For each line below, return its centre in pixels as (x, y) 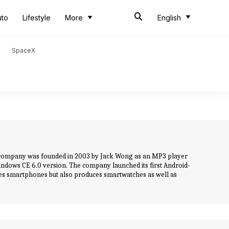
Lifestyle (37, 18)
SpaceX (24, 50)
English (169, 18)
